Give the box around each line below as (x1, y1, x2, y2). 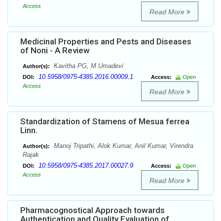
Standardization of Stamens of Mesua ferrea (20, 116, 189, 127)
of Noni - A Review (20, 45, 90, 56)
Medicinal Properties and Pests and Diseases (20, 37, 191, 47)
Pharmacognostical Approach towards (20, 205, 165, 216)
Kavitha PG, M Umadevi (52, 62, 123, 70)
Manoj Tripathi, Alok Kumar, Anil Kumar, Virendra (52, 142, 193, 150)
